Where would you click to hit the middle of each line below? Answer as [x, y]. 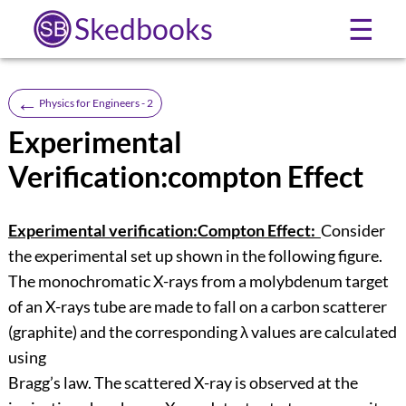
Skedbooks [143, 29]
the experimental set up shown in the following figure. [195, 256]
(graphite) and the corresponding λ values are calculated [202, 332]
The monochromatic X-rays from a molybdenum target [198, 281]
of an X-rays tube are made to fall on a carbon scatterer [197, 307]
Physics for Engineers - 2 [96, 102]
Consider [353, 231]
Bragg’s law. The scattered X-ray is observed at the [183, 383]
